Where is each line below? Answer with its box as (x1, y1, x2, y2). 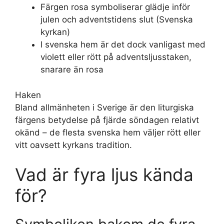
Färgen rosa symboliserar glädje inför (40, 2, 190, 12)
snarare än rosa (40, 64, 103, 74)
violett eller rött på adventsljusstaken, (40, 52, 191, 62)
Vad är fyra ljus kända (15, 164, 193, 185)
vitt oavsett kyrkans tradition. (15, 139, 132, 150)
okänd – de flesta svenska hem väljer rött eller (15, 127, 200, 137)
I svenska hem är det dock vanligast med (40, 39, 205, 49)
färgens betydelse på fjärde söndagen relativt (15, 114, 199, 125)
